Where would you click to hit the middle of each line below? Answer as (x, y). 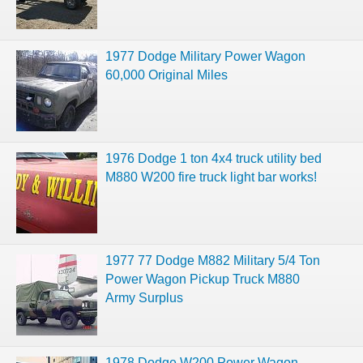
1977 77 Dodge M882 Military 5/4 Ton (213, 260)
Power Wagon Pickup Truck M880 (203, 279)
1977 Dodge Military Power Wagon (205, 56)
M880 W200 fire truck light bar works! (211, 177)
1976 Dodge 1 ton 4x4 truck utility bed (214, 158)
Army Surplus (144, 297)
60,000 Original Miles (167, 75)
